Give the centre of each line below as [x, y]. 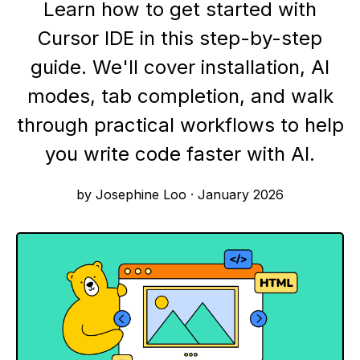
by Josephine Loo [133, 195]
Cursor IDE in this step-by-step [180, 39]
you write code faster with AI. [180, 154]
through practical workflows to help [180, 125]
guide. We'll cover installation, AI [180, 67]
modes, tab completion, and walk [180, 96]
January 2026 [241, 195]
